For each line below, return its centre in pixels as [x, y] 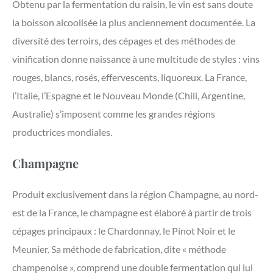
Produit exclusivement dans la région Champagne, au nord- [135, 194]
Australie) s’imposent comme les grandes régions [114, 114]
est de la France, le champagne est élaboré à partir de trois [132, 213]
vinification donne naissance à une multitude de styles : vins [136, 59]
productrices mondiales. [62, 132]
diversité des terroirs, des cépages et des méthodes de [124, 41]
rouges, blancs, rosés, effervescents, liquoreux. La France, [129, 77]
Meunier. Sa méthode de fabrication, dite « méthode [119, 249]
